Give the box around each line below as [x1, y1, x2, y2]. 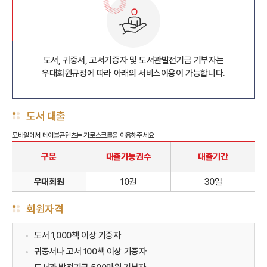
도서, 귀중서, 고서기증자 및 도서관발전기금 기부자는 [43, 55, 224, 66]
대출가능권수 [105, 151, 151, 162]
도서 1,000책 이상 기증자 [34, 230, 121, 241]
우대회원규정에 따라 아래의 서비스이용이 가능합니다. [42, 68, 225, 79]
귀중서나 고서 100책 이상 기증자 [34, 246, 147, 257]
